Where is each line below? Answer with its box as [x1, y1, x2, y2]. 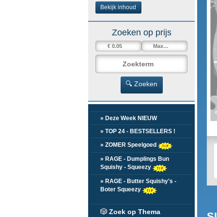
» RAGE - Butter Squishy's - [100, 178, 176, 185]
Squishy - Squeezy [100, 163, 153, 170]
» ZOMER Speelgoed [100, 141, 158, 148]
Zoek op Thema [107, 208, 160, 216]
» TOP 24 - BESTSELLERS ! [100, 128, 175, 135]
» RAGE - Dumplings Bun [100, 155, 169, 162]
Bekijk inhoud [100, 4, 136, 11]
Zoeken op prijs [111, 28, 171, 37]
